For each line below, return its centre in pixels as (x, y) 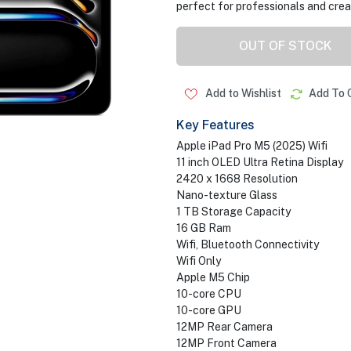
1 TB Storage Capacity (233, 212)
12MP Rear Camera (224, 327)
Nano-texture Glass (226, 195)
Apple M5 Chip (213, 277)
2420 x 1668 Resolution (238, 179)
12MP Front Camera (226, 343)
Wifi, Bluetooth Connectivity (247, 244)
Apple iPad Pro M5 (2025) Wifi (251, 146)
